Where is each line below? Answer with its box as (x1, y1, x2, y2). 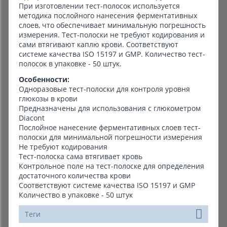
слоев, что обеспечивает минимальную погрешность (19, 20, 206, 30)
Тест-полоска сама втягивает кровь (19, 152, 142, 161)
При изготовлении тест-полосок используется (19, 1, 180, 11)
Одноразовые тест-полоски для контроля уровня (19, 84, 190, 94)
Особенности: (19, 74, 69, 84)
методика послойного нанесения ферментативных (19, 11, 197, 20)
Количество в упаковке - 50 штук (19, 190, 133, 200)
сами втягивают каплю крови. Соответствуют (19, 40, 178, 49)
